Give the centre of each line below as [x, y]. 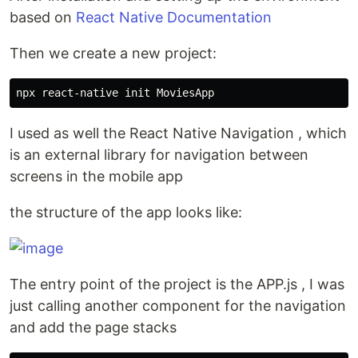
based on [43, 18]
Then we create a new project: [113, 54]
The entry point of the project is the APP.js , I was [177, 284]
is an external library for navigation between [159, 155]
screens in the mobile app [96, 177]
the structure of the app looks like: [126, 213]
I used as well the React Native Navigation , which [178, 133]
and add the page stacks [93, 328]
